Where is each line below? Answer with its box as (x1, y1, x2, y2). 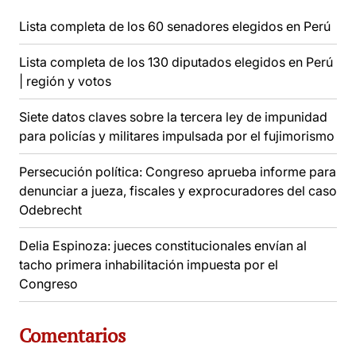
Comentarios (19, 323, 126, 349)
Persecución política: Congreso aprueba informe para (19, 164, 336, 180)
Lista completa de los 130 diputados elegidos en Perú (19, 54, 333, 71)
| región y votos (19, 73, 111, 90)
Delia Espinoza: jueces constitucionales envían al (19, 238, 307, 254)
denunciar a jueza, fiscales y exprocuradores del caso (19, 183, 337, 199)
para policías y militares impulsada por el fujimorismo (19, 128, 335, 145)
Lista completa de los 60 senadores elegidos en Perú (19, 18, 331, 35)
